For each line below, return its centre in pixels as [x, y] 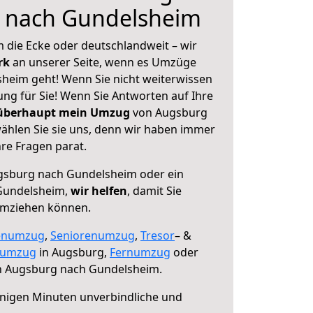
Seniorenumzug [93, 235]
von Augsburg [169, 112]
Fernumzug [140, 252]
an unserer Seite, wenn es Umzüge [104, 62]
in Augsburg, [73, 252]
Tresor [158, 235]
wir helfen [99, 191]
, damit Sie [154, 191]
